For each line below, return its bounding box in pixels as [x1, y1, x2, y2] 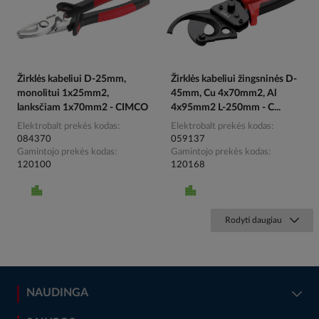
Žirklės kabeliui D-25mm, [17, 74, 126, 85]
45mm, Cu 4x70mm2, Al [171, 88, 276, 99]
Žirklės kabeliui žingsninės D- [171, 74, 297, 85]
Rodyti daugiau [225, 216, 282, 225]
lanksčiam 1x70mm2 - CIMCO [17, 103, 148, 113]
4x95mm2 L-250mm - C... [171, 103, 281, 113]
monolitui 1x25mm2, [17, 88, 109, 99]
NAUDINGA [26, 287, 88, 299]
